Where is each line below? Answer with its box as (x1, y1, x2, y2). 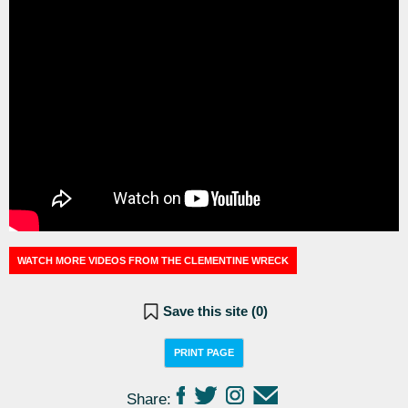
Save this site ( (162, 303, 256, 320)
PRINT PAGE (174, 347, 234, 359)
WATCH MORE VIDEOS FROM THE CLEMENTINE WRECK (17, 254, 289, 266)
